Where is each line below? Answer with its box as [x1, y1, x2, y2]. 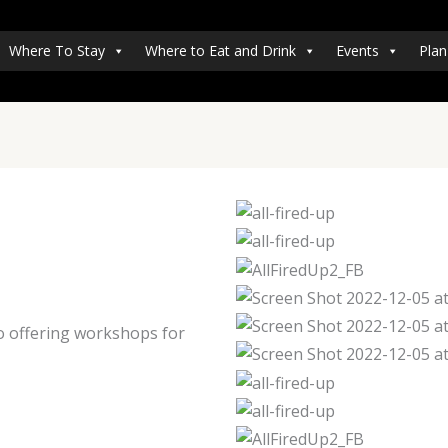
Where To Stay [9, 40, 105, 60]
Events [336, 40, 379, 60]
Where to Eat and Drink [145, 40, 296, 60]
